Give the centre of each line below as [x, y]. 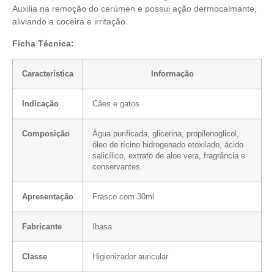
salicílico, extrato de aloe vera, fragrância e [169, 156]
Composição [46, 134]
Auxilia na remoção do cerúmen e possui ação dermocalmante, [135, 9]
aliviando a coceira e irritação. [70, 22]
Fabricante [42, 227]
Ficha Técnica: [43, 43]
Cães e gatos [116, 104]
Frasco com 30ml [123, 197]
